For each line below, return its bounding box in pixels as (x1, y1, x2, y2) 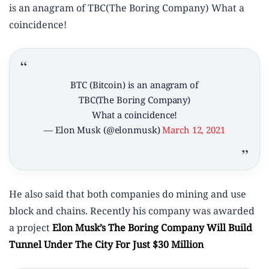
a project (9, 221, 52, 235)
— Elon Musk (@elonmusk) (44, 124, 163, 136)
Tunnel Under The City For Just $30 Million (9, 238, 204, 252)
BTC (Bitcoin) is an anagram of (70, 79, 199, 91)
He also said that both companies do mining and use (9, 187, 246, 201)
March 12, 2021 (162, 124, 225, 136)
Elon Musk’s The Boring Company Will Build (52, 221, 252, 235)
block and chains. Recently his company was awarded (9, 204, 255, 218)
